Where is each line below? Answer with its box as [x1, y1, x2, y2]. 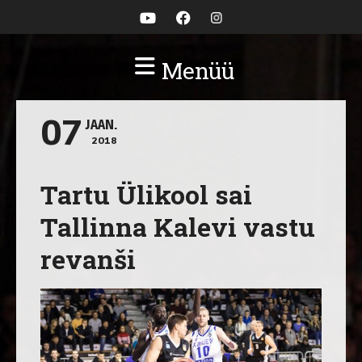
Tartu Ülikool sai [40, 177, 252, 212]
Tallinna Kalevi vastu [40, 209, 315, 244]
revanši [40, 242, 136, 276]
